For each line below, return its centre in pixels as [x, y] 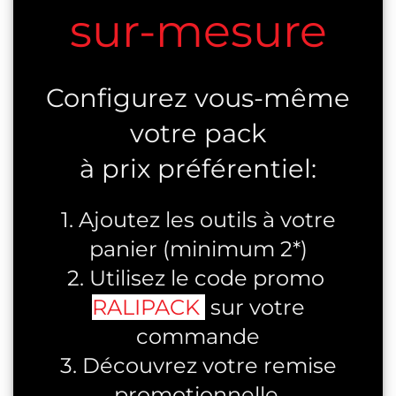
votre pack [198, 133]
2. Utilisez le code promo [198, 278]
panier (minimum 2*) [198, 248]
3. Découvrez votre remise [198, 365]
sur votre [255, 307]
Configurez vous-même [198, 98]
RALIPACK [145, 307]
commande [198, 336]
